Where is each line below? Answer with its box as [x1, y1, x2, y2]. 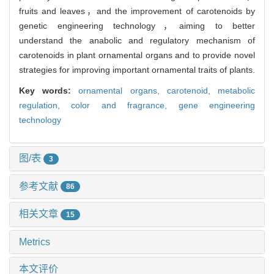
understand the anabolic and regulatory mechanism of [19, 35, 255, 45]
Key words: [19, 85, 79, 95]
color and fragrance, [71, 100, 179, 110]
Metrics [19, 237, 50, 248]
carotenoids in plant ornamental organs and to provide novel [19, 50, 255, 60]
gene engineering [178, 100, 256, 110]
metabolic [218, 85, 256, 95]
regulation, [19, 100, 72, 110]
